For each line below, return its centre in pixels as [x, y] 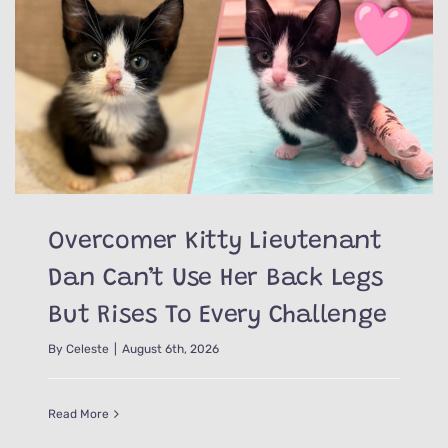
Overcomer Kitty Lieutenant [215, 243]
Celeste [88, 349]
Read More [79, 414]
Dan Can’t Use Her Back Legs [215, 280]
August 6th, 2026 [171, 349]
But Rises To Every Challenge [217, 317]
